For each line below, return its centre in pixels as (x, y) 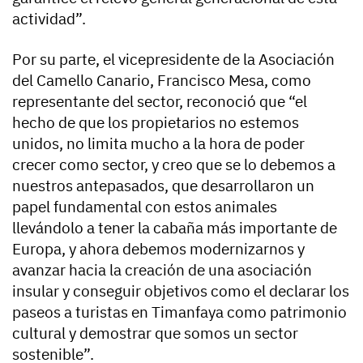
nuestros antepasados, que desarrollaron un (163, 185)
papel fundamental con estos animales (145, 206)
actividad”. (49, 18)
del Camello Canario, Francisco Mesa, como (162, 80)
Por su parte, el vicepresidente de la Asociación (173, 59)
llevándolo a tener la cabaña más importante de (175, 227)
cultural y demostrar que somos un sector (155, 333)
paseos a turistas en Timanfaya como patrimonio (179, 312)
